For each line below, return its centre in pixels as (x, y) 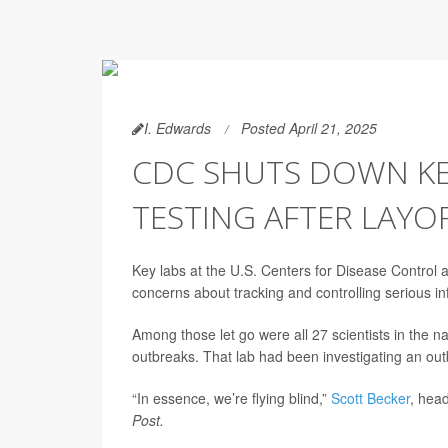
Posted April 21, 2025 (309, 128)
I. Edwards (177, 128)
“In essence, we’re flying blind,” (231, 398)
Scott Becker (370, 398)
